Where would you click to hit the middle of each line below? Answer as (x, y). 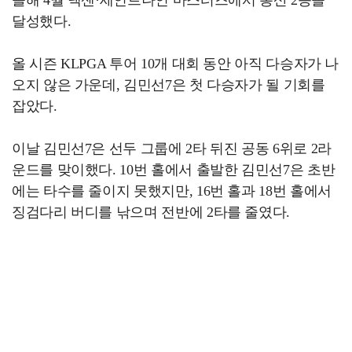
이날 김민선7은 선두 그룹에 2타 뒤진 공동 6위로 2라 (172, 148)
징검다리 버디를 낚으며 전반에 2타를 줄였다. (151, 212)
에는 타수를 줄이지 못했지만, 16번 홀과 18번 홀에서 (172, 191)
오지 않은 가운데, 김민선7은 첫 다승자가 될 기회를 (169, 84)
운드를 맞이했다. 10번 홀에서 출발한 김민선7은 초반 (174, 169)
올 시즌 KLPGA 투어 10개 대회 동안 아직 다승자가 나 (176, 63)
